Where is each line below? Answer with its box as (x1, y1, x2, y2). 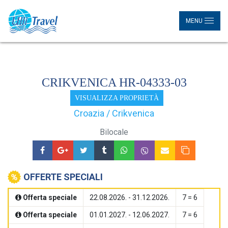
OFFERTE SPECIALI (23, 171, 103, 182)
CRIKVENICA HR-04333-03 (41, 76, 187, 89)
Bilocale (100, 127, 128, 137)
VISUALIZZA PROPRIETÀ (74, 94, 159, 102)
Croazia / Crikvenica (74, 107, 154, 119)
